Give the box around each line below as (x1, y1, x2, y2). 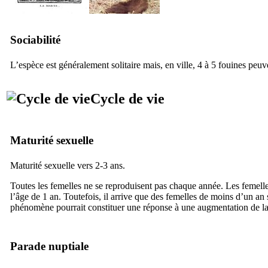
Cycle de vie (90, 90, 165, 106)
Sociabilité (10, 33, 60, 46)
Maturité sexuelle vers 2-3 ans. (10, 160, 125, 170)
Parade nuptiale (10, 239, 89, 252)
